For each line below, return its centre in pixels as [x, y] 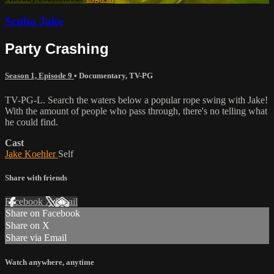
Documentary [102, 76]
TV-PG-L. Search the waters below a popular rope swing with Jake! [136, 100]
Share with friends [36, 177]
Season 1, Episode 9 [39, 76]
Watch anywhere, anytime [50, 262]
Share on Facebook [43, 213]
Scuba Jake [34, 21]
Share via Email [36, 238]
